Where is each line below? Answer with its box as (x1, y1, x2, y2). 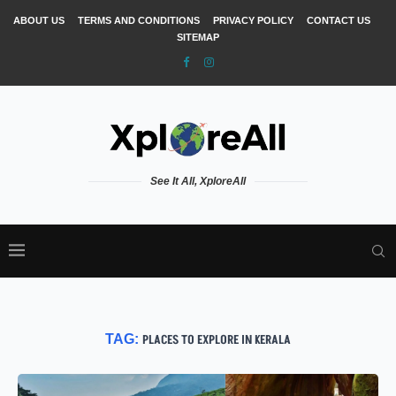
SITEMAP (177, 32, 219, 42)
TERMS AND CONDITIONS (77, 15, 200, 26)
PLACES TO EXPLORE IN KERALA (142, 331, 291, 348)
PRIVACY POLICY (212, 15, 293, 26)
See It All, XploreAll (150, 174, 246, 187)
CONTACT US (306, 15, 370, 26)
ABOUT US (12, 15, 65, 26)
